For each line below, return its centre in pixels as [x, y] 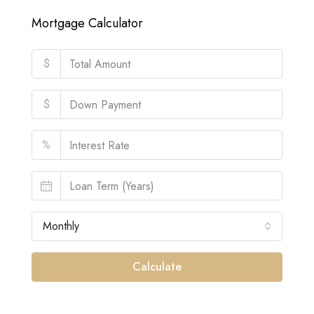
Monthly [61, 226]
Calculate [157, 267]
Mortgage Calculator [87, 23]
